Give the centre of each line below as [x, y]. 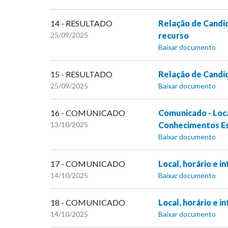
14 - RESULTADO [81, 23]
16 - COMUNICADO [88, 113]
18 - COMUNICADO [88, 203]
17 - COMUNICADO [88, 164]
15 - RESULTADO [81, 74]
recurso [173, 36]
